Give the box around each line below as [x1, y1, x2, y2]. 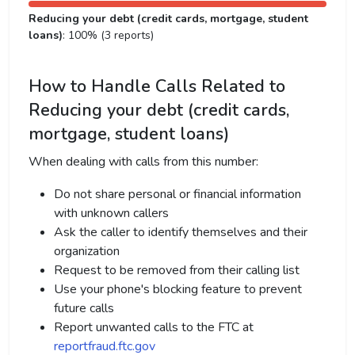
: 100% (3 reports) [63, 28, 154, 43]
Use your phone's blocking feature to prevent [54, 281, 302, 298]
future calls [54, 300, 114, 317]
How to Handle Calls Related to [29, 74, 285, 98]
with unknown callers [54, 204, 169, 222]
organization [54, 242, 120, 260]
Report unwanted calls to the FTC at [54, 319, 254, 336]
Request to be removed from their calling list [54, 261, 300, 279]
